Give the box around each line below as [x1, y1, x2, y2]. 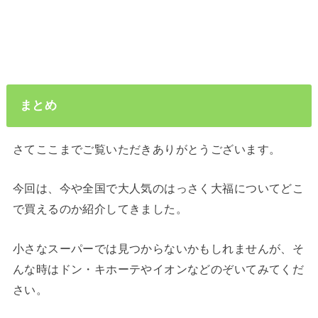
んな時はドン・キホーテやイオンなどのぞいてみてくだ [12, 262, 305, 275]
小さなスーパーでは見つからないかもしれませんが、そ [12, 241, 305, 255]
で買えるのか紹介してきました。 [12, 202, 188, 216]
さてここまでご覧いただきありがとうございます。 [12, 142, 281, 155]
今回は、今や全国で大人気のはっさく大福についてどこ [12, 182, 305, 195]
